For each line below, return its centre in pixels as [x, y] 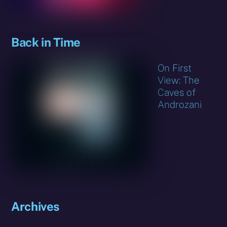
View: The [179, 80]
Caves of [177, 92]
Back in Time [46, 42]
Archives [35, 206]
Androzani [180, 105]
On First [175, 68]
